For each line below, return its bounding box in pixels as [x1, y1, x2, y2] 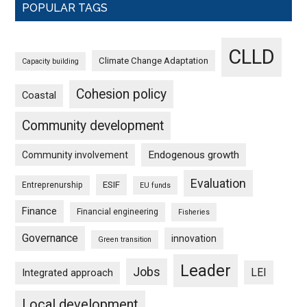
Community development [22, 118, 164, 134]
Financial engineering [77, 207, 159, 217]
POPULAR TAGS [22, 1, 108, 14]
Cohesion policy [76, 86, 167, 102]
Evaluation [191, 176, 247, 191]
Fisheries [178, 208, 210, 217]
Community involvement [22, 149, 129, 160]
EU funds [140, 181, 171, 190]
